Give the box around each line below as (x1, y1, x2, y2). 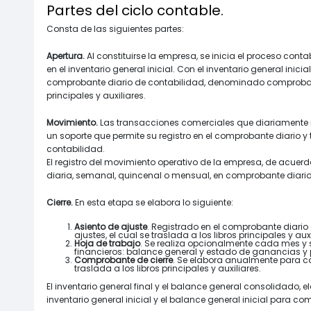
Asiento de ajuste (74, 220, 147, 233)
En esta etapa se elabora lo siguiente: (75, 196, 233, 208)
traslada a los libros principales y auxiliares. (74, 262, 261, 274)
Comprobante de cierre (74, 253, 173, 266)
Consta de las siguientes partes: (47, 22, 184, 35)
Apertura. (47, 49, 87, 62)
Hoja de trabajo (74, 237, 140, 249)
